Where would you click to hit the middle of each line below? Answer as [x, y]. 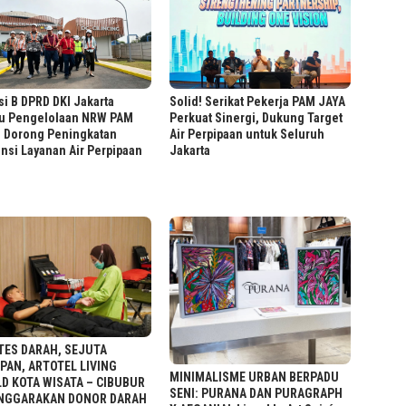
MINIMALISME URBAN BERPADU [255, 377]
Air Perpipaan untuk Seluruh [247, 135]
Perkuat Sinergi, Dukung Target [256, 118]
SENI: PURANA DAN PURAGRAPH [256, 394]
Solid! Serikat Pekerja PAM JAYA [258, 102]
